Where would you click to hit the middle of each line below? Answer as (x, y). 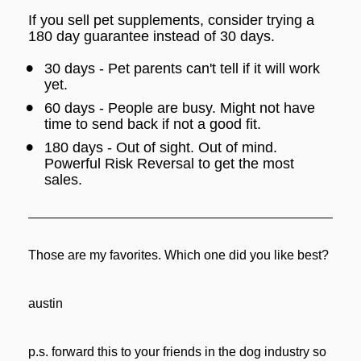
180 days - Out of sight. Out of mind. (160, 148)
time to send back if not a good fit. (152, 124)
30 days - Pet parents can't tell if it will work (182, 69)
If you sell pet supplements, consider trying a (171, 21)
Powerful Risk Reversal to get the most (169, 164)
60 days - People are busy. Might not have (179, 108)
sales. (63, 180)
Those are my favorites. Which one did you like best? (178, 255)
